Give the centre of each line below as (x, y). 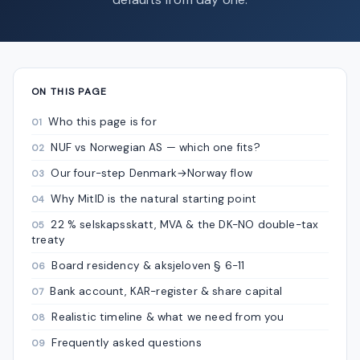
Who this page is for (102, 121)
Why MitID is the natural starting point (154, 198)
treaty (49, 239)
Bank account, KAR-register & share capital (166, 291)
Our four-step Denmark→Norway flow (151, 173)
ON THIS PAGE (70, 91)
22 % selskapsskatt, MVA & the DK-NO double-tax (185, 224)
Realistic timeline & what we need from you (168, 317)
